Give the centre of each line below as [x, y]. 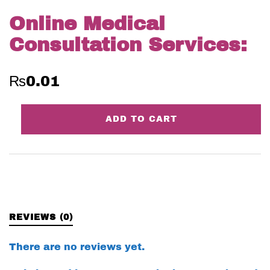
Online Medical [87, 24]
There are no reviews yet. [77, 247]
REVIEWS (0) [41, 218]
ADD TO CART [141, 119]
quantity [30, 169]
